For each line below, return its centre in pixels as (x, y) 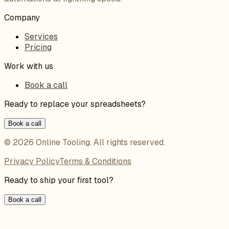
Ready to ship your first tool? (59, 180)
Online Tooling (63, 143)
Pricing (38, 48)
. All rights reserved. (128, 143)
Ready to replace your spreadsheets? (75, 104)
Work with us (29, 66)
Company (22, 18)
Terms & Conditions (95, 162)
